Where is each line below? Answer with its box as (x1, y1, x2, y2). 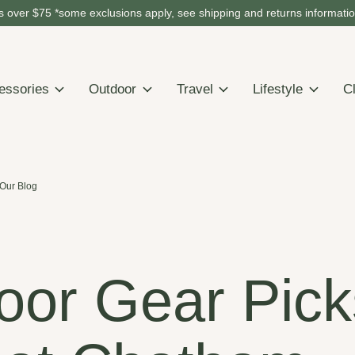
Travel (176, 82, 213, 97)
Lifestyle (253, 82, 303, 97)
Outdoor (89, 82, 137, 97)
